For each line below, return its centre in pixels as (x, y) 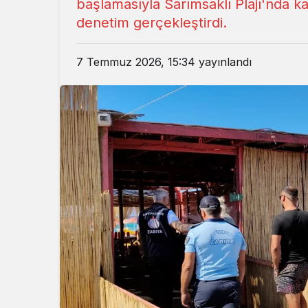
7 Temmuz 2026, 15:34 (136, 62)
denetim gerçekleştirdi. (152, 23)
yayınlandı (223, 62)
